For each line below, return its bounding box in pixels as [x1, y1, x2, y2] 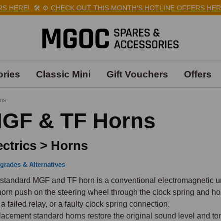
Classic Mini [36, 69, 91, 79]
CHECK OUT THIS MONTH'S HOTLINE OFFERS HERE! [39, 3, 216, 12]
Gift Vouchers [106, 69, 168, 79]
